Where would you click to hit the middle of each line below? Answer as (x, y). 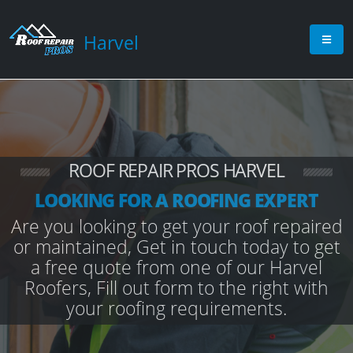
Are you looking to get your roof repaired (176, 226)
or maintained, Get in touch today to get (176, 247)
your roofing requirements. (176, 308)
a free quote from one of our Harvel (176, 267)
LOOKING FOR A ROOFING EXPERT (176, 200)
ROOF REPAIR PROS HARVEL (176, 170)
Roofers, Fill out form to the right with (176, 288)
